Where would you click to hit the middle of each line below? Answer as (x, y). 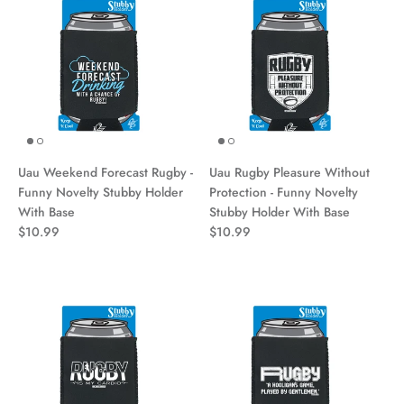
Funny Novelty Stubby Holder (101, 192)
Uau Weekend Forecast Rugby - (106, 172)
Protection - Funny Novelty (284, 192)
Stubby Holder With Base (280, 211)
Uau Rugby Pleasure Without (289, 172)
